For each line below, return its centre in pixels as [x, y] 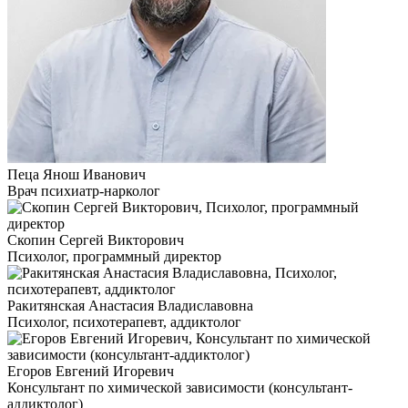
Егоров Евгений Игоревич [91, 371]
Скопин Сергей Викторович [96, 240]
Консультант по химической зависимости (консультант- [180, 388]
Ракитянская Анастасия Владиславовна [130, 306]
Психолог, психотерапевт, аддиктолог [124, 322]
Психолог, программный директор [114, 256]
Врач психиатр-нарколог [84, 191]
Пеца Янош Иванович [76, 174]
